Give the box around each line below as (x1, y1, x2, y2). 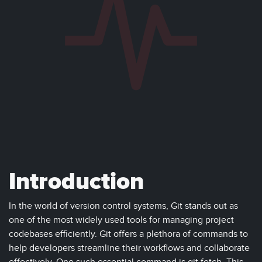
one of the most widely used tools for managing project (9, 215, 234, 226)
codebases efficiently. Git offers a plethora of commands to (9, 229, 248, 240)
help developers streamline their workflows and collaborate (9, 243, 250, 254)
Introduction (9, 167, 144, 196)
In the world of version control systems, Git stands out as (9, 201, 238, 212)
